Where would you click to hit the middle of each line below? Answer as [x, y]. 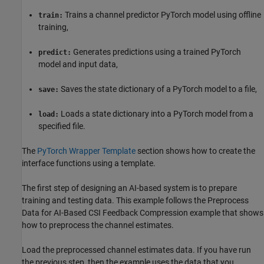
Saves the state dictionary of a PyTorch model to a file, [158, 89]
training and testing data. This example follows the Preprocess [135, 200]
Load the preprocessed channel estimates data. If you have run [136, 250]
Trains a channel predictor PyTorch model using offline [162, 14]
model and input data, [78, 64]
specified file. [62, 126]
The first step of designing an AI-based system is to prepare [129, 188]
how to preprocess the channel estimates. [98, 225]
